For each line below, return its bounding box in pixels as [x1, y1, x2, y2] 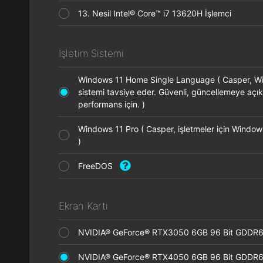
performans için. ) [78, 99, 152, 109]
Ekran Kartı [59, 200, 108, 212]
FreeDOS [78, 161, 120, 171]
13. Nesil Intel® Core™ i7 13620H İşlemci [78, 8, 238, 18]
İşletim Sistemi [59, 48, 124, 59]
